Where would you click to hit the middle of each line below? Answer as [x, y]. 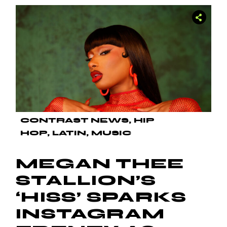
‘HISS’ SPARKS [101, 197]
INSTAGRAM [90, 214]
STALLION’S [86, 181]
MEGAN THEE [100, 164]
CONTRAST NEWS [75, 121]
